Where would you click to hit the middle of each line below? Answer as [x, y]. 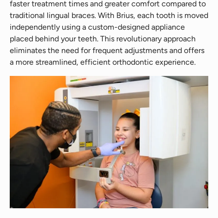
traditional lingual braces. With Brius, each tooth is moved [109, 15]
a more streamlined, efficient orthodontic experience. [103, 62]
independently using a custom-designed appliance [97, 27]
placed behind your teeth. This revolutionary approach [103, 39]
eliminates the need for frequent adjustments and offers [107, 50]
